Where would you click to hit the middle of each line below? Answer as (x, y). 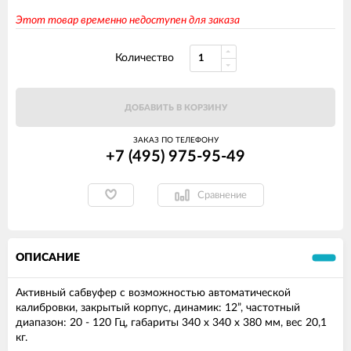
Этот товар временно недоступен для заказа (128, 21)
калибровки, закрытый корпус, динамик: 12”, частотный (158, 308)
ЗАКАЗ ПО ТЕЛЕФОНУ (175, 141)
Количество (144, 58)
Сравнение (222, 195)
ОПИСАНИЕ (48, 258)
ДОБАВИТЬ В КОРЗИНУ (175, 108)
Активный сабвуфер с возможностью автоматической (153, 293)
